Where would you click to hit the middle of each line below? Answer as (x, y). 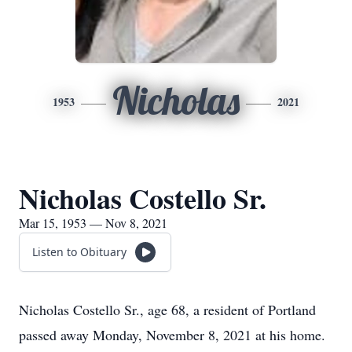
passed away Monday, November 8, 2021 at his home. (172, 335)
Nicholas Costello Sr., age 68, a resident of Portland (167, 310)
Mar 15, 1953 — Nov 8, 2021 (93, 223)
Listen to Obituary (79, 252)
